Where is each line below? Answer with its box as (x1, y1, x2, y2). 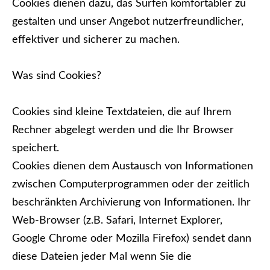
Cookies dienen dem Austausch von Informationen (12, 161, 253, 172)
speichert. (12, 143, 59, 154)
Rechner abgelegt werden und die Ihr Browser (12, 125, 234, 136)
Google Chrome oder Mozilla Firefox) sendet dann (12, 233, 251, 244)
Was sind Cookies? (12, 71, 101, 81)
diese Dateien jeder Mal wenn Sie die (12, 251, 192, 262)
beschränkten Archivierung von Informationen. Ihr (12, 197, 251, 208)
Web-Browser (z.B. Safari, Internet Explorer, (12, 215, 222, 226)
